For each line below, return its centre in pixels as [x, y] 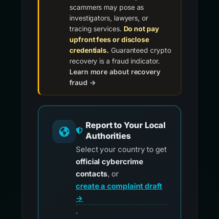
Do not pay [141, 29]
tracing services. [97, 29]
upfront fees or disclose [109, 40]
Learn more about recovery [115, 72]
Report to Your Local [126, 125]
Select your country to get [121, 150]
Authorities [108, 136]
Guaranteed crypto [140, 50]
